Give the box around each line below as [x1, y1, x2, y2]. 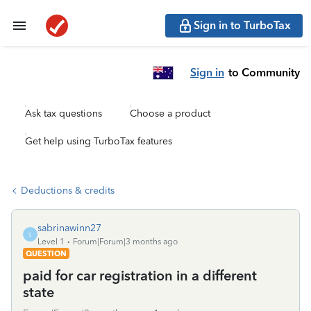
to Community [228, 65, 300, 79]
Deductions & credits [21, 185, 115, 196]
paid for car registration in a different [23, 267, 257, 284]
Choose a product [130, 108, 210, 119]
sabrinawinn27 [37, 222, 101, 234]
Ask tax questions [25, 108, 102, 119]
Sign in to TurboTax [194, 19, 291, 32]
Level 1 [37, 237, 65, 246]
